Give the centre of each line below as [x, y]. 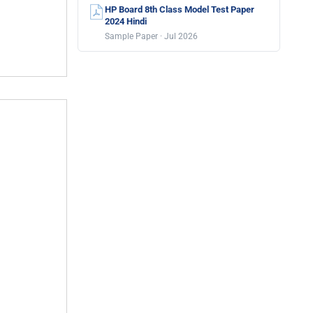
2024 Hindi [126, 21]
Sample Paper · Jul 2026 [151, 36]
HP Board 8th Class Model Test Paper [180, 9]
